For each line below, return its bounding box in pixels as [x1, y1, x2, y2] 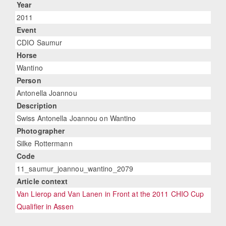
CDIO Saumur [17, 37, 63, 48]
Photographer [17, 126, 65, 136]
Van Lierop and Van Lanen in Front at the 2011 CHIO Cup [17, 189, 204, 199]
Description [17, 100, 58, 111]
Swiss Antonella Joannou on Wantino [17, 113, 136, 124]
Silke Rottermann [17, 138, 73, 149]
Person [17, 75, 41, 86]
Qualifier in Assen [17, 201, 74, 212]
